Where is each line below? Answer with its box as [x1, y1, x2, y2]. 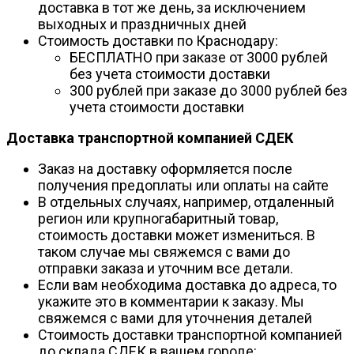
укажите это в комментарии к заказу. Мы [38, 293, 304, 311]
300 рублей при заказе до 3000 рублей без [70, 82, 348, 100]
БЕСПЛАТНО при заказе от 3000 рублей [70, 49, 328, 66]
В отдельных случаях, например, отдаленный [38, 194, 334, 211]
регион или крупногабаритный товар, [38, 210, 278, 228]
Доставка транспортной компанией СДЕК [6, 130, 293, 147]
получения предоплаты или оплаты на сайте [38, 177, 329, 194]
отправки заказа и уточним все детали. [38, 260, 293, 277]
